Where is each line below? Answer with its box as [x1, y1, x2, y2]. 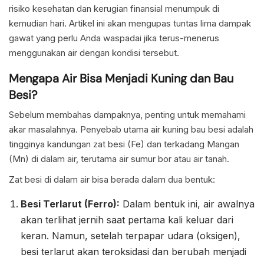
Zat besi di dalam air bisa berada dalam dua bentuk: [9, 174, 215, 186]
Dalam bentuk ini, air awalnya [120, 198, 255, 210]
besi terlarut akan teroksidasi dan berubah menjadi [21, 246, 246, 258]
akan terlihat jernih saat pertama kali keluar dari [21, 214, 233, 226]
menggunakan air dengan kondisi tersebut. [9, 47, 179, 59]
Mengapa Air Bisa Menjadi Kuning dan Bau [9, 70, 233, 86]
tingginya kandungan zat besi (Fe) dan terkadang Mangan [9, 138, 239, 150]
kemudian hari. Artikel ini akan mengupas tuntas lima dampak [9, 18, 251, 29]
